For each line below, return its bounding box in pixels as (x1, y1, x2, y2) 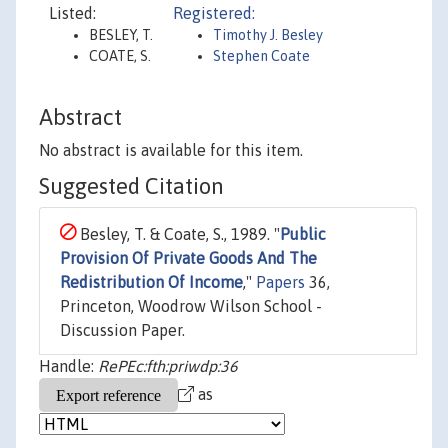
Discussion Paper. (60, 321, 185, 340)
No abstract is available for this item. (39, 141, 303, 160)
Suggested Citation (39, 173, 224, 200)
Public (280, 225, 326, 244)
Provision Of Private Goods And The (60, 249, 317, 268)
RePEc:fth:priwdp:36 (98, 357, 238, 376)
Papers (256, 273, 305, 292)
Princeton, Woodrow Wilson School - (60, 297, 322, 316)
